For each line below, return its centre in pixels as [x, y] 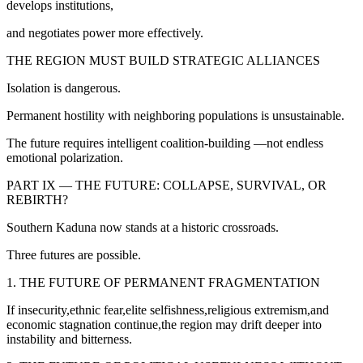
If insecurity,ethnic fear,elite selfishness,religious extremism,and [168, 310]
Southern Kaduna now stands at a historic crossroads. [143, 227]
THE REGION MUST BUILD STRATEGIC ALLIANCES [163, 60]
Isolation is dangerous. [64, 88]
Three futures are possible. [74, 254]
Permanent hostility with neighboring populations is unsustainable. [175, 115]
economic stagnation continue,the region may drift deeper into [164, 324]
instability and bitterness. [69, 339]
